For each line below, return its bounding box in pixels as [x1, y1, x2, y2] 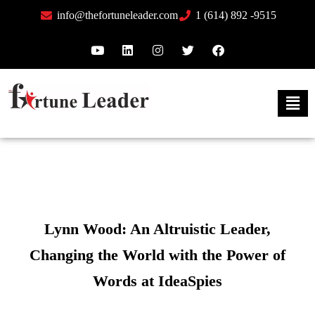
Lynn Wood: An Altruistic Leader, [44, 220, 271, 238]
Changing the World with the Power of [30, 246, 285, 264]
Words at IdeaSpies [93, 272, 222, 290]
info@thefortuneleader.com [56, 9, 178, 21]
